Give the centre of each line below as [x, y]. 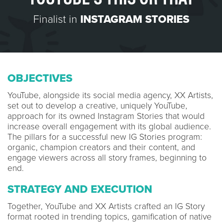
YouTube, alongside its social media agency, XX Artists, [110, 95]
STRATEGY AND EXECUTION [80, 189]
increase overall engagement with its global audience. [109, 126]
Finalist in [56, 19]
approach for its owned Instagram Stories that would [106, 116]
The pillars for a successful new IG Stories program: [105, 137]
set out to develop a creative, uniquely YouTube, [97, 106]
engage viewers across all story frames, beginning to [107, 158]
